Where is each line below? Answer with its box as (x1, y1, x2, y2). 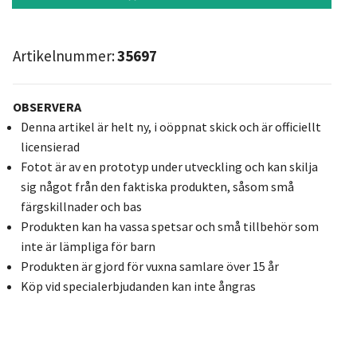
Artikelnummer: (12, 45, 115, 65)
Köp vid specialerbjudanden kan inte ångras (20, 277, 256, 294)
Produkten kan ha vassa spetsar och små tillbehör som (20, 218, 319, 234)
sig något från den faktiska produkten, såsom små (20, 178, 294, 194)
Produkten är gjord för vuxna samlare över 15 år (20, 257, 279, 274)
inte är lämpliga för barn (20, 237, 155, 254)
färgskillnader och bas (20, 198, 142, 214)
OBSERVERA (12, 98, 81, 115)
